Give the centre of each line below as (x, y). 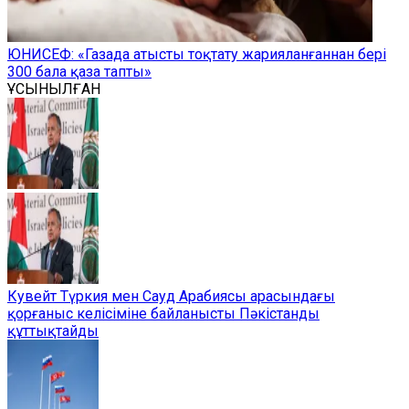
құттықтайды (53, 331)
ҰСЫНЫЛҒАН (54, 89)
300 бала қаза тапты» (79, 72)
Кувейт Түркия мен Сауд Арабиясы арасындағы (171, 296)
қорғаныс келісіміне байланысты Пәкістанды (163, 314)
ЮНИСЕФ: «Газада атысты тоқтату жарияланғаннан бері (197, 54)
